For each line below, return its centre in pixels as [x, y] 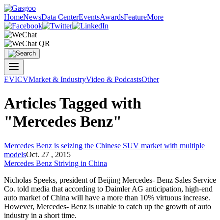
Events [89, 17]
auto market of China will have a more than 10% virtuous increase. [107, 197]
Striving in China [80, 163]
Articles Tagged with [73, 103]
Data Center [60, 17]
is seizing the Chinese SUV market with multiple [128, 145]
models [15, 154]
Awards [112, 17]
